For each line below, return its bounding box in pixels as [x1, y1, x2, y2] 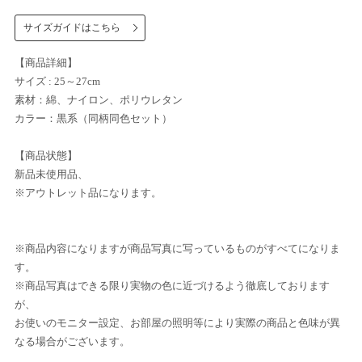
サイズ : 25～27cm [15, 75, 100, 88]
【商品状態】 [15, 149, 78, 162]
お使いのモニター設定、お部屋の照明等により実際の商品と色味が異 [15, 317, 340, 330]
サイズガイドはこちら [23, 22, 120, 34]
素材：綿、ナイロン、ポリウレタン [15, 94, 183, 107]
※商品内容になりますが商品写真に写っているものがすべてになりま [15, 242, 340, 255]
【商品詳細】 [15, 57, 78, 69]
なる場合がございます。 [15, 335, 130, 348]
